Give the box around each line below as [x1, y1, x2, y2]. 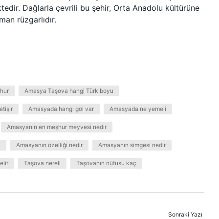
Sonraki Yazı [168, 211, 202, 218]
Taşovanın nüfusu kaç [76, 159, 136, 167]
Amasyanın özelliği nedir [16, 141, 83, 149]
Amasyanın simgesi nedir [98, 141, 166, 149]
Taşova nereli [24, 159, 61, 167]
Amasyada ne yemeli [109, 105, 166, 112]
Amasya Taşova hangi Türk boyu [24, 87, 113, 94]
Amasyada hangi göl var [28, 105, 94, 112]
